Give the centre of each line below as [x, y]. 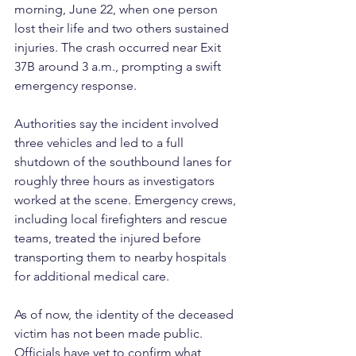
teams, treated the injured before [109, 238]
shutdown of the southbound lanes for [124, 162]
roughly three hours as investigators [116, 181]
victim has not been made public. [110, 333]
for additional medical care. [92, 276]
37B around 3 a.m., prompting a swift [119, 66]
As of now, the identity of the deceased [126, 314]
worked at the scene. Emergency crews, [127, 200]
